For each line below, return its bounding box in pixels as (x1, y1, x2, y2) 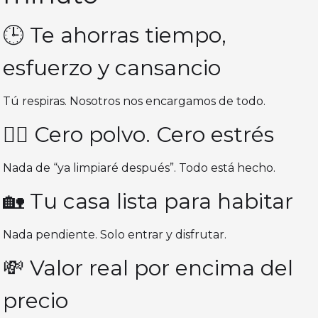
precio (3, 287, 69, 314)
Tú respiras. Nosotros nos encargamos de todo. (3, 94, 266, 109)
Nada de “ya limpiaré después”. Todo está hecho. (3, 161, 276, 175)
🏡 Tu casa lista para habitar (3, 188, 294, 215)
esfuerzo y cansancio (3, 55, 221, 82)
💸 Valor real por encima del (3, 255, 294, 282)
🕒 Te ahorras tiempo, (3, 22, 227, 49)
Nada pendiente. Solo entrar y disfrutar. (3, 228, 227, 242)
